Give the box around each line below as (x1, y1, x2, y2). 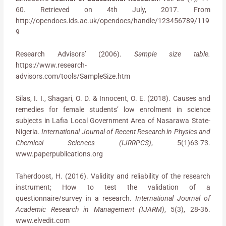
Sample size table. (134, 50, 210, 59)
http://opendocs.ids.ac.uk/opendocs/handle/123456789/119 (16, 17, 210, 25)
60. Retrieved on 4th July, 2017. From (16, 6, 210, 14)
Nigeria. (16, 128, 42, 136)
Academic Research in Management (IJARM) (16, 205, 164, 213)
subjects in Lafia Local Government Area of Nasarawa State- (16, 117, 210, 125)
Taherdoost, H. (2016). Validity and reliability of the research (16, 172, 210, 180)
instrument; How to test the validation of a (16, 183, 210, 191)
